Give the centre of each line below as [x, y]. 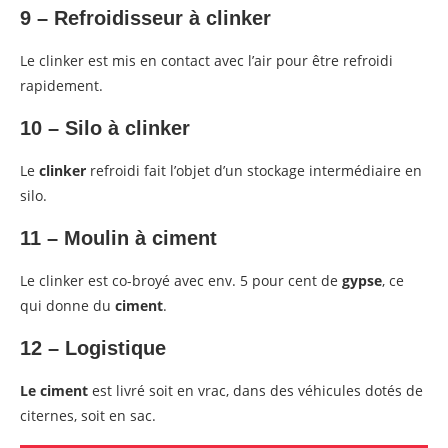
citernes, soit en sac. [88, 416]
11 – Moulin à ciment [118, 238]
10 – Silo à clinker [105, 128]
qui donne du [67, 306]
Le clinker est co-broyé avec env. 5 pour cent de [181, 281]
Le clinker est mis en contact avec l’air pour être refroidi [206, 61]
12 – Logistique [93, 348]
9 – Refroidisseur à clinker [145, 18]
